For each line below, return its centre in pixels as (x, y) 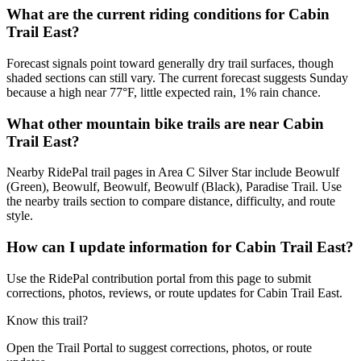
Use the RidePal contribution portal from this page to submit (159, 278)
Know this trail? (47, 320)
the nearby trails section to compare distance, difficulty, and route (171, 201)
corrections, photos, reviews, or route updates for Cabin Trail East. (174, 293)
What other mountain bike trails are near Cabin (165, 123)
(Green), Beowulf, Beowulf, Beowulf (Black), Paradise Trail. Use (174, 187)
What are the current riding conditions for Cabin (168, 15)
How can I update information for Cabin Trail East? (180, 247)
